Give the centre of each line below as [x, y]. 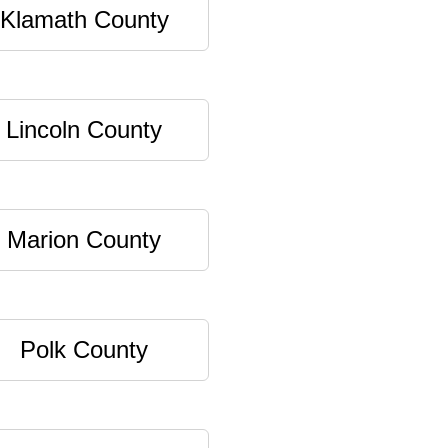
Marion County [84, 239]
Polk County [84, 349]
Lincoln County [84, 129]
